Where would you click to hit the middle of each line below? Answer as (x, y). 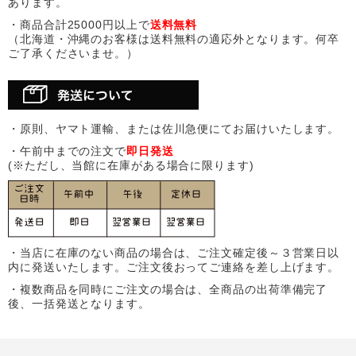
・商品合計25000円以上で (79, 24)
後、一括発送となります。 (79, 303)
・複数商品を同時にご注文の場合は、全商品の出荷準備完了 (168, 289)
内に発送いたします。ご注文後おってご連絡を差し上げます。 (174, 267)
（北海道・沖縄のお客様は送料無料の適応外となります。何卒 (174, 39)
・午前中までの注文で (67, 151)
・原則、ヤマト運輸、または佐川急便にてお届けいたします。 (174, 128)
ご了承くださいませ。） (73, 53)
